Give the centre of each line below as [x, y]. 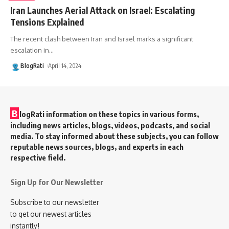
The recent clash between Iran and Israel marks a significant [102, 39]
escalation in [30, 50]
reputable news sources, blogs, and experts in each [97, 146]
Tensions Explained [47, 22]
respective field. [38, 157]
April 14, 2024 [65, 65]
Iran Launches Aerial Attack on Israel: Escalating [102, 10]
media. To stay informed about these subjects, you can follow [114, 136]
